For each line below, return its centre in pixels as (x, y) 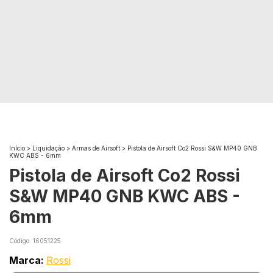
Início (17, 148)
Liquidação (48, 148)
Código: (21, 241)
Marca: (28, 261)
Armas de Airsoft (96, 148)
